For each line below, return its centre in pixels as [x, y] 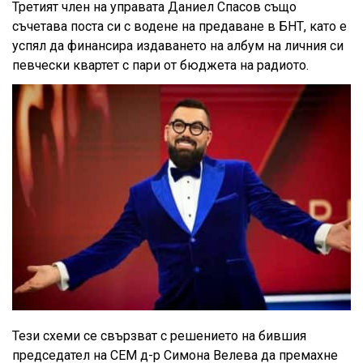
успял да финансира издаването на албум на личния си [178, 46]
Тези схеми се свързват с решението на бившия [159, 335]
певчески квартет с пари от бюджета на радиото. [160, 66]
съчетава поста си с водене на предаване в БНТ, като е [179, 27]
